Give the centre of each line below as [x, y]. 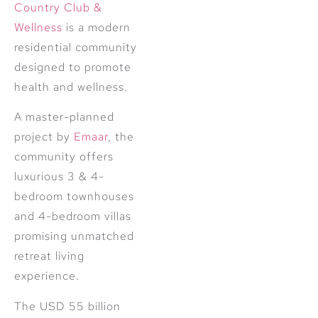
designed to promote [73, 67]
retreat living [49, 256]
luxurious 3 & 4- [59, 177]
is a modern [97, 28]
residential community [76, 48]
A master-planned [64, 117]
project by [44, 137]
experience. [47, 276]
